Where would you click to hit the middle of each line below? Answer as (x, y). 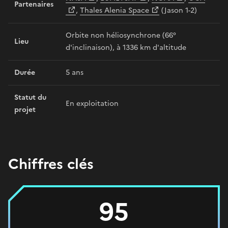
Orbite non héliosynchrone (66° (121, 35)
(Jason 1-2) (178, 10)
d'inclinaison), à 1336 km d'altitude (126, 47)
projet (25, 109)
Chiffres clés (51, 164)
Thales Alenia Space (115, 10)
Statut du (30, 97)
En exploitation (92, 103)
